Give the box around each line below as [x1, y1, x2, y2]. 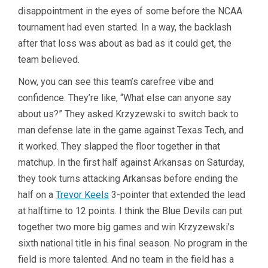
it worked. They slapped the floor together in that [18, 141, 220, 153]
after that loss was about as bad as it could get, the [18, 38, 232, 50]
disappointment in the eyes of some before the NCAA [18, 5, 242, 17]
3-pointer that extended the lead [109, 189, 245, 201]
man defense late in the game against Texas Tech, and [18, 124, 243, 136]
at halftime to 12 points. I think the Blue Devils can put [18, 205, 242, 217]
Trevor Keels [56, 189, 109, 201]
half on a [18, 189, 56, 201]
